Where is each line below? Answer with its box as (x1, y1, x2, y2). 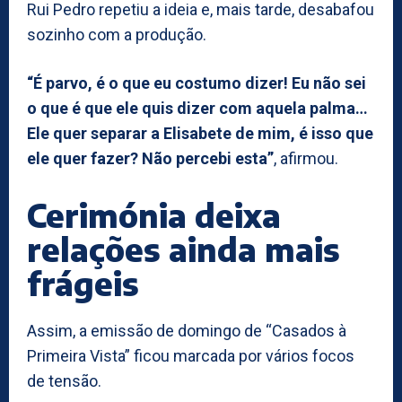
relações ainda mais (27, 228, 340, 269)
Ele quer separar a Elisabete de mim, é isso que (27, 123, 373, 143)
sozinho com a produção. (27, 24, 206, 44)
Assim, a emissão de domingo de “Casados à (27, 320, 346, 340)
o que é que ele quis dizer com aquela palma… (27, 98, 368, 118)
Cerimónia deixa (27, 194, 281, 235)
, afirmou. (274, 148, 338, 168)
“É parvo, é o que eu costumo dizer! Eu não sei (27, 73, 366, 92)
